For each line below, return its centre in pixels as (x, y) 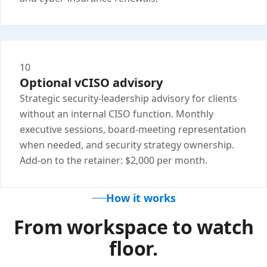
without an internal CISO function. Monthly (117, 114)
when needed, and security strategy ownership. (127, 145)
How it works (141, 198)
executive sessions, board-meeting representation (133, 130)
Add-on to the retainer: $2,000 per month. (114, 161)
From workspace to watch (133, 227)
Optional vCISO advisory (91, 83)
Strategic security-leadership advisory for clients (128, 99)
